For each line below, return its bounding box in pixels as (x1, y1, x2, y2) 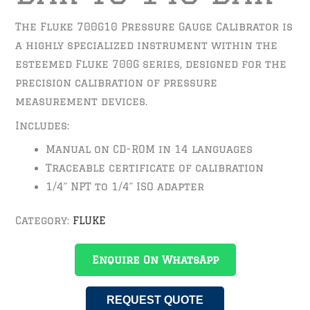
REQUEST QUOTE (107, 293, 203, 306)
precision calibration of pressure (15, 77, 218, 89)
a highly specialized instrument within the (15, 39, 278, 52)
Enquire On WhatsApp (91, 253, 219, 266)
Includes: (15, 119, 70, 131)
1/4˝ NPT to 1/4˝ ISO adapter (46, 180, 205, 192)
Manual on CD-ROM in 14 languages (46, 143, 253, 155)
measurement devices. (15, 95, 148, 108)
